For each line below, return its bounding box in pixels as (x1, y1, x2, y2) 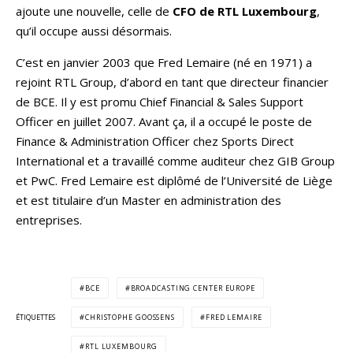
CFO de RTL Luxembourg (173, 3, 317, 20)
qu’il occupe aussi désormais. (16, 23, 172, 39)
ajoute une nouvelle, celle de (16, 3, 173, 20)
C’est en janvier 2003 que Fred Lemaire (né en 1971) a (16, 54, 312, 71)
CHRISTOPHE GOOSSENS (84, 312, 176, 323)
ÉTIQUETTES (16, 312, 55, 323)
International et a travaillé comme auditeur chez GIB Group (16, 153, 335, 169)
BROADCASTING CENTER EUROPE (130, 283, 255, 294)
